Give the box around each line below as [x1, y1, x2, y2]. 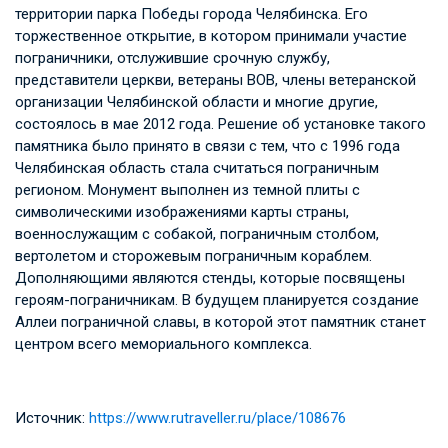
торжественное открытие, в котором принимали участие [15, 26, 407, 45]
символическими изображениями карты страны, [15, 202, 349, 221]
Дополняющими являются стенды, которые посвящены [15, 268, 405, 287]
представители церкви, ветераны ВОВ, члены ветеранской [15, 70, 416, 89]
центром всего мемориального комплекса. [15, 334, 312, 353]
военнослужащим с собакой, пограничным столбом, [15, 224, 379, 243]
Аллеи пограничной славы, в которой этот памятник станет [15, 312, 426, 331]
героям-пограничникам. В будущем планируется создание [15, 290, 419, 309]
